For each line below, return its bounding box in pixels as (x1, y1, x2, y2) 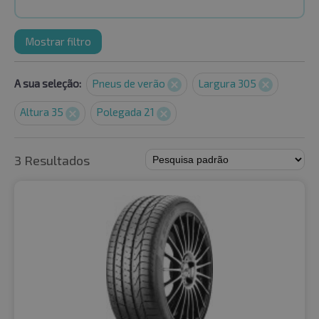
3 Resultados (14, 152, 90, 168)
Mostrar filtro (25, 35, 91, 48)
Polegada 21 (96, 105, 157, 119)
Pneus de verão (92, 77, 167, 90)
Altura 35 (20, 105, 66, 119)
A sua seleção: (14, 77, 81, 90)
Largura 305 (198, 77, 258, 90)
